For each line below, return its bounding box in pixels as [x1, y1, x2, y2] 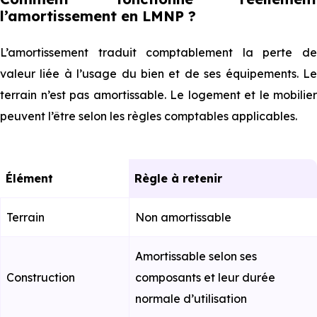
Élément [13, 171, 53, 185]
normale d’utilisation [135, 292, 247, 306]
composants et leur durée [135, 270, 275, 284]
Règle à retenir [142, 171, 222, 185]
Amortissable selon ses [135, 249, 257, 263]
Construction [6, 270, 75, 284]
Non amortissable [135, 210, 231, 224]
